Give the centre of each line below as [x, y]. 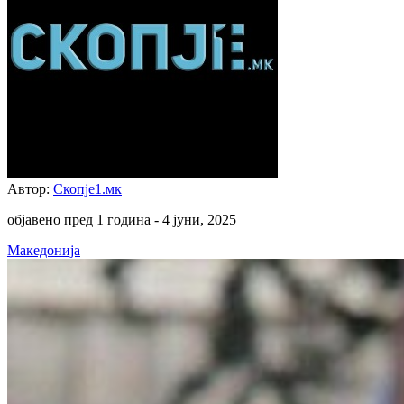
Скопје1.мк [87, 188]
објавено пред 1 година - [85, 219]
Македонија [44, 250]
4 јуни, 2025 [199, 219]
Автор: [30, 188]
